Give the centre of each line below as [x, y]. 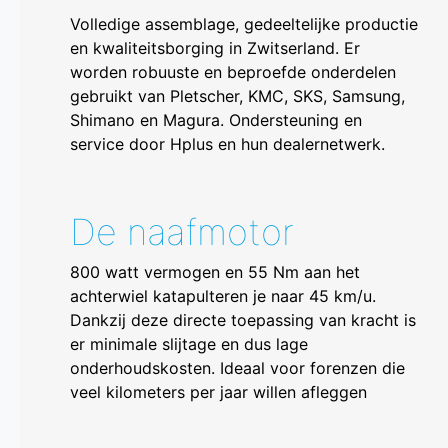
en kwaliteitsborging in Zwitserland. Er [215, 48]
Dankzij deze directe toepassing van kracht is [243, 320]
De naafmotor [182, 232]
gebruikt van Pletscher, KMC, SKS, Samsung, [237, 96]
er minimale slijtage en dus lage [189, 344]
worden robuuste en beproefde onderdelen [233, 72]
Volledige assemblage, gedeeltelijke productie [244, 24]
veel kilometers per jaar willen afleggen [218, 392]
